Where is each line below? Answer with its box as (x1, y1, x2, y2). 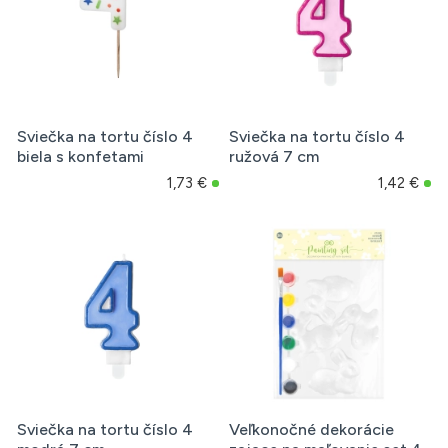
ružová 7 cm (228, 147, 319, 167)
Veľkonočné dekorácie (228, 420, 394, 440)
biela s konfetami (17, 147, 144, 167)
